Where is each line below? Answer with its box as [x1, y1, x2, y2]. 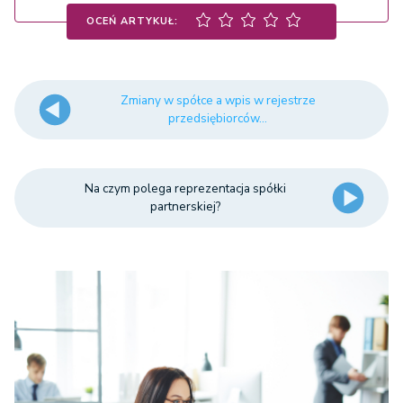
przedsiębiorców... [168, 109, 268, 127]
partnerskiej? [149, 197, 220, 215]
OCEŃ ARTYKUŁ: [86, 13, 178, 28]
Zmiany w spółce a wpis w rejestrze [120, 91, 316, 109]
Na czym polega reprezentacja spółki [84, 179, 286, 197]
